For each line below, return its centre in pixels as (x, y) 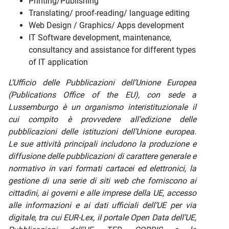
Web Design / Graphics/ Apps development (106, 25)
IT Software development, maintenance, (100, 38)
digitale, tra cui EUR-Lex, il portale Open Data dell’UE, (102, 217)
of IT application (58, 62)
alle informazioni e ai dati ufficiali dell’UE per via (102, 205)
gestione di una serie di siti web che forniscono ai (102, 181)
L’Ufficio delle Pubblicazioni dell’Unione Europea (102, 83)
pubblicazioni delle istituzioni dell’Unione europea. (102, 132)
